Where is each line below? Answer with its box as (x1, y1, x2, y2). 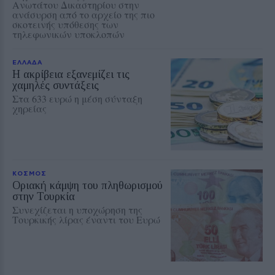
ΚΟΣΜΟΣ (12, 169, 47, 177)
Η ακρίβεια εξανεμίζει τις (12, 68, 130, 80)
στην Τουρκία (12, 190, 75, 203)
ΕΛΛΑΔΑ (12, 58, 42, 66)
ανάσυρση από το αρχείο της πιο (12, 7, 155, 21)
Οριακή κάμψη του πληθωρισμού (12, 179, 163, 192)
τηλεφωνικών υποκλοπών (12, 27, 125, 41)
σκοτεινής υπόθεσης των (12, 17, 118, 31)
